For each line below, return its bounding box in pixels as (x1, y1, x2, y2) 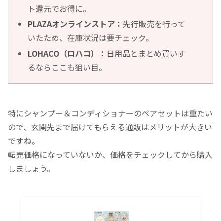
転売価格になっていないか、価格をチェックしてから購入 (8, 148, 213, 160)
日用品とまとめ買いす (107, 47, 186, 59)
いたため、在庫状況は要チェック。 (28, 32, 154, 44)
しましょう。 (8, 162, 55, 174)
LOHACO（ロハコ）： (28, 47, 107, 59)
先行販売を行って (123, 18, 186, 30)
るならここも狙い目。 (28, 61, 107, 73)
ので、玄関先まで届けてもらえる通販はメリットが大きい (8, 120, 212, 133)
